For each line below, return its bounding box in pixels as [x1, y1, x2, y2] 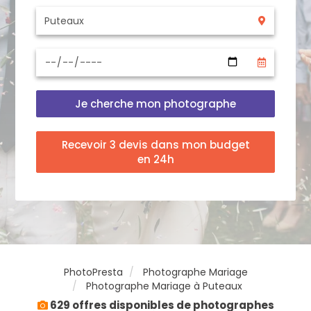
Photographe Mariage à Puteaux [86, 279, 242, 293]
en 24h [137, 152, 174, 167]
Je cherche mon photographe [75, 96, 236, 111]
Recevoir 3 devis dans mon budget [61, 137, 250, 152]
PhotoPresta [63, 265, 123, 279]
